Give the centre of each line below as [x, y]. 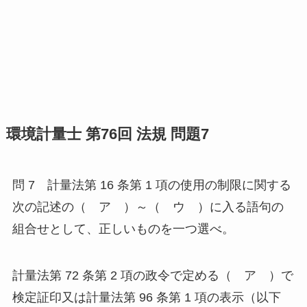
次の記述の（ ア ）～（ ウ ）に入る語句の [148, 207]
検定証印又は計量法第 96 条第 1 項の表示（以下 [146, 297]
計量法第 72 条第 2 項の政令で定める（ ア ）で [152, 275]
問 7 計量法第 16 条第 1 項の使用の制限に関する [151, 185]
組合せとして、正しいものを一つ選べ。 [123, 229]
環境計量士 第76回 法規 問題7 [107, 134]
